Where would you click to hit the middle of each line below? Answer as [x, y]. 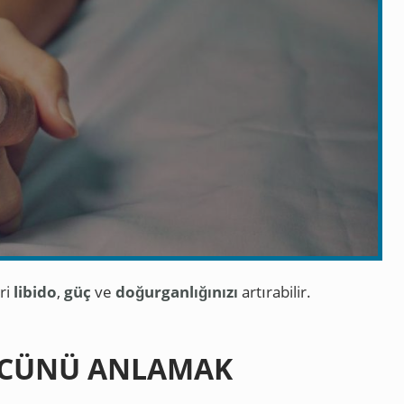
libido [35, 291]
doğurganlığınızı [177, 291]
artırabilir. [275, 291]
